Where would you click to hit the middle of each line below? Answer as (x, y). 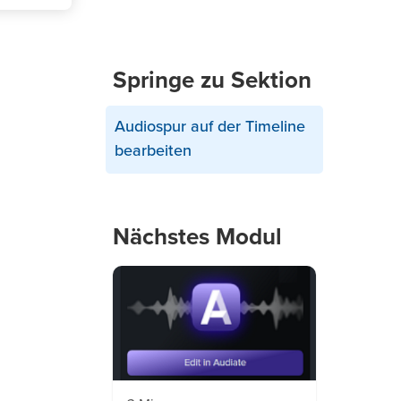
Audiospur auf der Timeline (209, 128)
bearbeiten (153, 152)
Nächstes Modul (197, 238)
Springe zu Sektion (212, 81)
